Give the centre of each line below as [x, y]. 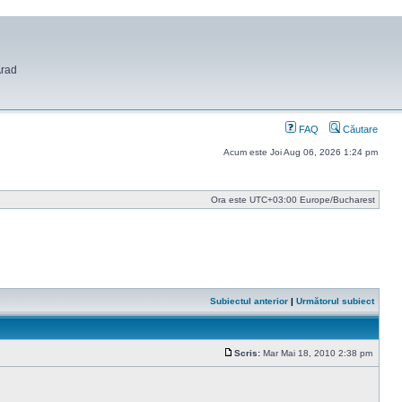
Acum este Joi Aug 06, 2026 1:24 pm [301, 152]
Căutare [359, 129]
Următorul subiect [335, 301]
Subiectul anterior [249, 301]
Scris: [247, 353]
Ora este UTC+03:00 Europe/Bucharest [293, 200]
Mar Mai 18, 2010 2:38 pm [318, 353]
